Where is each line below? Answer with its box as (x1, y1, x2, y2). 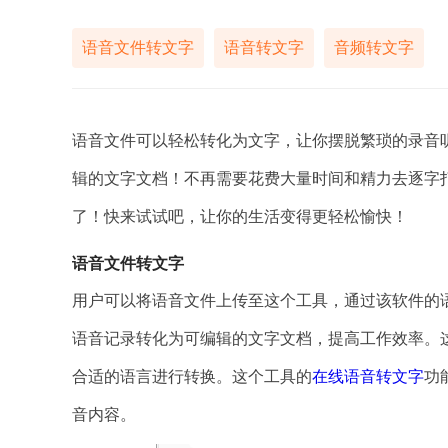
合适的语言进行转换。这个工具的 (72, 368, 312, 385)
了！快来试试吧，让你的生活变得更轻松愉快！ (72, 208, 408, 225)
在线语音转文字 (312, 368, 424, 385)
